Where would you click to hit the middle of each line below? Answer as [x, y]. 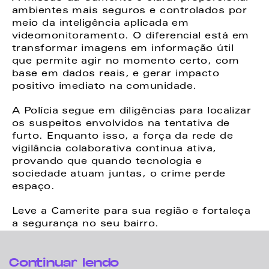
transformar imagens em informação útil [123, 49]
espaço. [34, 187]
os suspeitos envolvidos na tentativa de [121, 124]
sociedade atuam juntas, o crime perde [119, 174]
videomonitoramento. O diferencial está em [131, 36]
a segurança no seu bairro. [86, 224]
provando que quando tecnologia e [107, 162]
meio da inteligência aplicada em [101, 24]
